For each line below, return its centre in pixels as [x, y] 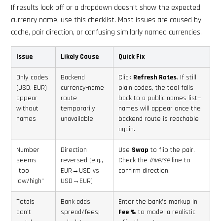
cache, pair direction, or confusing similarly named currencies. [106, 32]
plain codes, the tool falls [156, 88]
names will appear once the [160, 109]
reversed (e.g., [82, 160]
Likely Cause [80, 57]
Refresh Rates [155, 77]
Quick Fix [132, 57]
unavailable [77, 119]
